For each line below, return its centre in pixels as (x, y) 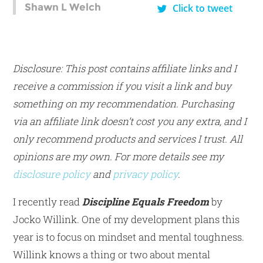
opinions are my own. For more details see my (119, 156)
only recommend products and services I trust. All (128, 139)
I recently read (48, 201)
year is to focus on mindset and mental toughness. (129, 237)
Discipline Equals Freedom (146, 201)
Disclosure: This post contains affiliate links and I (125, 68)
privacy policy (146, 174)
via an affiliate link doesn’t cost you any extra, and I (130, 121)
